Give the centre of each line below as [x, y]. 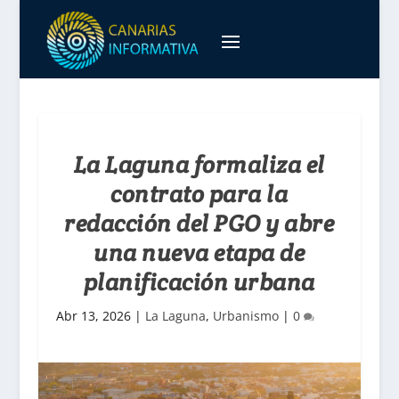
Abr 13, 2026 [93, 316]
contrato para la [199, 194]
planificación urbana [199, 282]
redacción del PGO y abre [199, 223]
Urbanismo [245, 316]
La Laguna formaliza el [199, 164]
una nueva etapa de [199, 252]
